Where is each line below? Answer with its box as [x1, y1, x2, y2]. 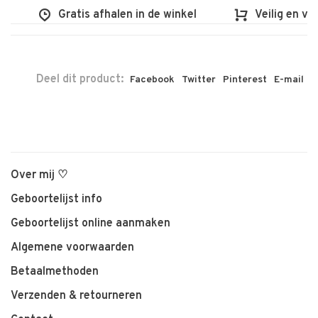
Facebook [130, 73, 175, 86]
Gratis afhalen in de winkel [37, 7, 176, 22]
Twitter [182, 73, 216, 86]
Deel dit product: [36, 72, 124, 87]
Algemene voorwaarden [11, 240, 134, 255]
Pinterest [223, 73, 267, 86]
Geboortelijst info [11, 192, 102, 207]
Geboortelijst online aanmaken [11, 216, 170, 231]
